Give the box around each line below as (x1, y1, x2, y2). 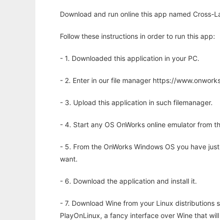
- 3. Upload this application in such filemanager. (60, 98, 213, 107)
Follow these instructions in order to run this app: (60, 32, 215, 41)
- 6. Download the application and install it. (60, 177, 197, 186)
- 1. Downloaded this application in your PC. (60, 54, 199, 63)
